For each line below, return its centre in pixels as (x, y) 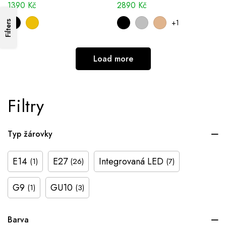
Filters (8, 28)
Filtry (26, 106)
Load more (113, 59)
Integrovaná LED (131, 162)
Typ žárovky (30, 134)
